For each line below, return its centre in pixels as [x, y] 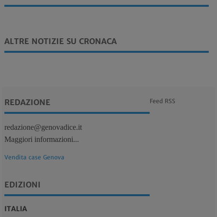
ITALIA [15, 209]
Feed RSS [162, 101]
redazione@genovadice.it [43, 127]
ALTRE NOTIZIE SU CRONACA [60, 41]
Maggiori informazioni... [41, 139]
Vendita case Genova [34, 157]
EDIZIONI [22, 184]
